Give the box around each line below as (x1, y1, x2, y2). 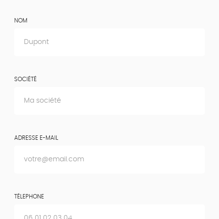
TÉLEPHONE (14, 193, 44, 199)
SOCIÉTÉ (14, 76, 37, 82)
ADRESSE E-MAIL (14, 134, 58, 141)
